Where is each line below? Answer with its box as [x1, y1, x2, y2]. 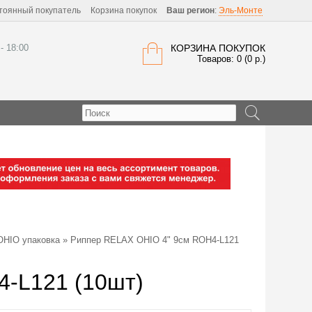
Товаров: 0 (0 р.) [197, 54, 265, 64]
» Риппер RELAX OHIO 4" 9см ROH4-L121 [60, 235, 239, 245]
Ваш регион [166, 6, 214, 15]
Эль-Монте [219, 6, 263, 15]
